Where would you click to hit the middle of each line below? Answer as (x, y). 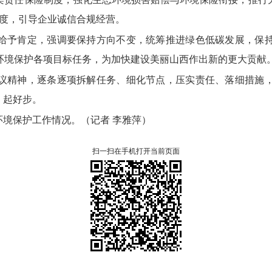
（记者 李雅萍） (118, 120)
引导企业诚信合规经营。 (71, 19)
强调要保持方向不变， (97, 40)
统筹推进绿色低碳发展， (200, 40)
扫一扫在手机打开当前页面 (136, 151)
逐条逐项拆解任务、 (82, 80)
